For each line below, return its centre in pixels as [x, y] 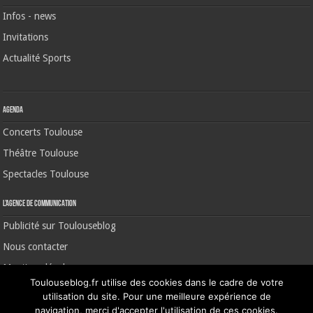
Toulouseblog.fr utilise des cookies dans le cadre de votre [156, 282]
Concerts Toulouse [43, 132]
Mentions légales [39, 268]
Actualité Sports [37, 58]
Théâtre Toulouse [41, 153]
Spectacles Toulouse [46, 174]
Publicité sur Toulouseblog [60, 226]
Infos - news [30, 16]
